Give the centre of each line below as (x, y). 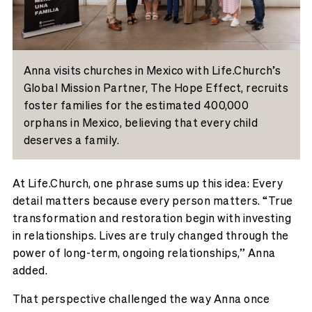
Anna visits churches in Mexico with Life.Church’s (152, 70)
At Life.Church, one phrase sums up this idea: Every (147, 183)
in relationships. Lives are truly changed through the (150, 235)
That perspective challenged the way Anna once (141, 299)
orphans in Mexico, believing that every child (141, 122)
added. (30, 270)
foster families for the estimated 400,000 (136, 104)
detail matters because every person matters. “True (153, 201)
